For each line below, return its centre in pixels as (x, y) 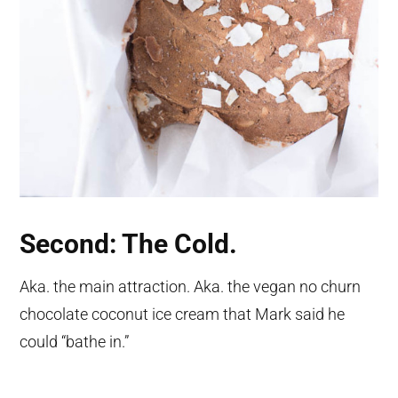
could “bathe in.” (75, 342)
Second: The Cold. (129, 244)
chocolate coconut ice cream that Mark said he (183, 314)
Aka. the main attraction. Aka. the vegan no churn (191, 287)
